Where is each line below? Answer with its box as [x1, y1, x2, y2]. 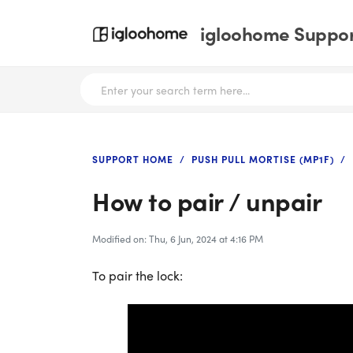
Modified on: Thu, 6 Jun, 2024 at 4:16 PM [92, 232, 263, 246]
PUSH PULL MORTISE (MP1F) [191, 152, 334, 166]
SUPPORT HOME [92, 152, 173, 166]
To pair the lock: [92, 266, 183, 284]
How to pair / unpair [92, 183, 321, 219]
